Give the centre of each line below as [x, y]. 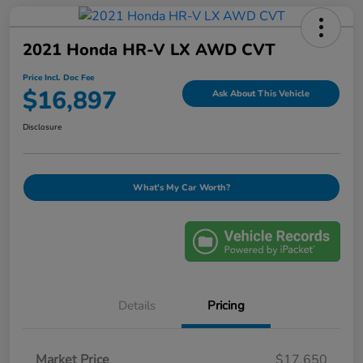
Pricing [226, 306]
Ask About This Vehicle [261, 93]
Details [137, 306]
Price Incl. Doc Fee [58, 78]
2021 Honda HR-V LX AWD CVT [149, 50]
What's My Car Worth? [181, 188]
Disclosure [42, 128]
